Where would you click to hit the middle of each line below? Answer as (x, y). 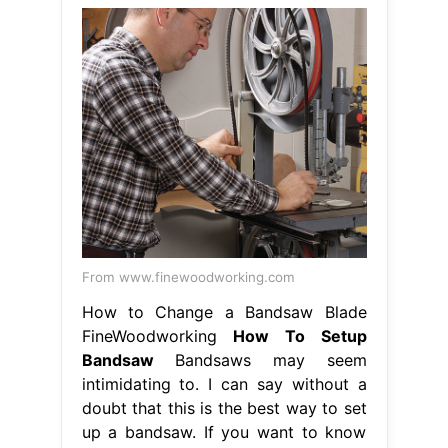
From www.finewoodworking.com (188, 276)
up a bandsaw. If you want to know (224, 431)
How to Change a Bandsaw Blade (224, 311)
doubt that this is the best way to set (224, 407)
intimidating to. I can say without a (224, 383)
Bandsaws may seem (260, 359)
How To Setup (300, 335)
